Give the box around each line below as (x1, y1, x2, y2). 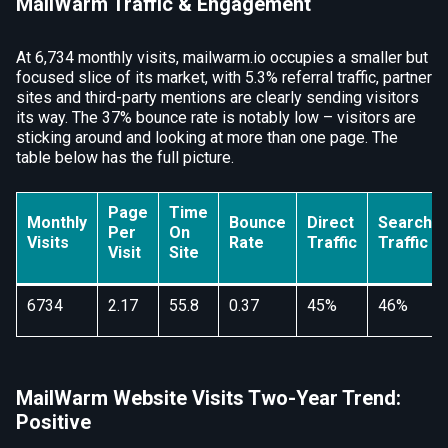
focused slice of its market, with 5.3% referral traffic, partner (16, 68, 432, 87)
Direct (307, 213, 354, 232)
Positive (16, 410, 91, 434)
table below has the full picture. (16, 148, 234, 167)
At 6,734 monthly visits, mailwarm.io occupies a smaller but (16, 48, 428, 67)
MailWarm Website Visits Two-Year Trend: (16, 386, 401, 410)
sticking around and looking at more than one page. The (16, 128, 398, 147)
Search (378, 213, 432, 232)
